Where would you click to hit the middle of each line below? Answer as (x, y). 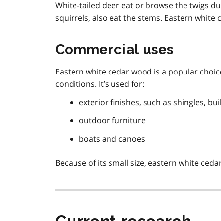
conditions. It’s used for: (100, 84)
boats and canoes (112, 139)
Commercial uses (115, 50)
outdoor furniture (112, 121)
